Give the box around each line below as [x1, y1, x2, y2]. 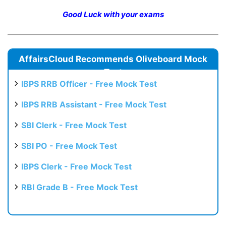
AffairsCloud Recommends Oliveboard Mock [19, 54, 207, 65]
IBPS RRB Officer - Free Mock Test [21, 79, 157, 89]
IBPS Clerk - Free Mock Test [21, 161, 132, 172]
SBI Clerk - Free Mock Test [21, 120, 127, 131]
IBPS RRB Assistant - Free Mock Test [21, 99, 166, 110]
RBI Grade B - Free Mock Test [21, 182, 138, 193]
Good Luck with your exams [62, 10, 164, 20]
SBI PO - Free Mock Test [21, 141, 117, 151]
